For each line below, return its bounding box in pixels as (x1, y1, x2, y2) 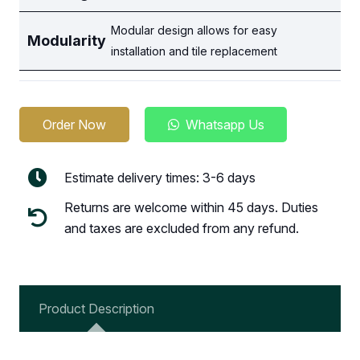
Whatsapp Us (185, 116, 264, 133)
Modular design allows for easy (111, 23, 278, 37)
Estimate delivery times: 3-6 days (64, 170, 256, 186)
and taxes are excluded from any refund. (64, 220, 300, 237)
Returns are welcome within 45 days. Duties (64, 199, 319, 216)
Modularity (27, 32, 106, 49)
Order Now (42, 116, 106, 133)
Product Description (39, 301, 154, 317)
